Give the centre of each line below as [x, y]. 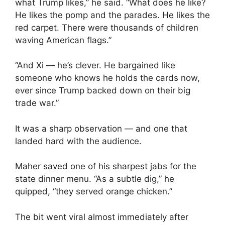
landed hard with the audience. [78, 141]
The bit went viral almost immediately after [102, 217]
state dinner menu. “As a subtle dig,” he [95, 179]
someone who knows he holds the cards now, [107, 78]
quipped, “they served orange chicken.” [94, 192]
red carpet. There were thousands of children [107, 27]
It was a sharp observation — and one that [101, 128]
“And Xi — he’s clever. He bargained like [95, 66]
